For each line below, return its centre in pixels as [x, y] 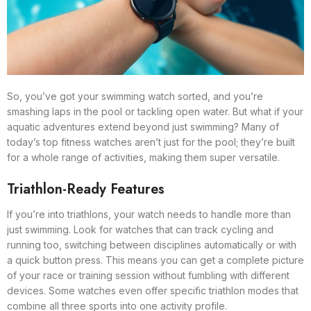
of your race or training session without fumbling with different [148, 275]
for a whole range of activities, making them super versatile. [143, 157]
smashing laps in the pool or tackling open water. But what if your [155, 111]
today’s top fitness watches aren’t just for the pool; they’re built [151, 142]
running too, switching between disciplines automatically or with [152, 245]
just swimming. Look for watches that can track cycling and [140, 229]
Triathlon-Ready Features [86, 189]
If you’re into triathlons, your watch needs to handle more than [149, 214]
